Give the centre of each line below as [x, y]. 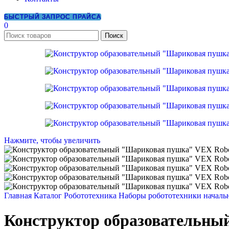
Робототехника [91, 196]
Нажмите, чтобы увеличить [52, 140]
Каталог [49, 196]
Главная [19, 196]
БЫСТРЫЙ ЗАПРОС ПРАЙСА [53, 17]
